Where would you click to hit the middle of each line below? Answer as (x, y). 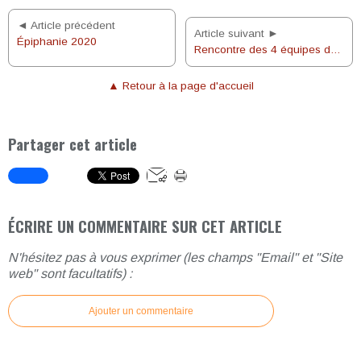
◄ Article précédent (66, 25)
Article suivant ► (237, 33)
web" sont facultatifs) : (70, 274)
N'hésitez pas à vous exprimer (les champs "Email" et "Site (175, 258)
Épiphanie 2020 (57, 41)
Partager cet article (73, 143)
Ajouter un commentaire (141, 311)
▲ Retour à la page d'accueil (180, 85)
